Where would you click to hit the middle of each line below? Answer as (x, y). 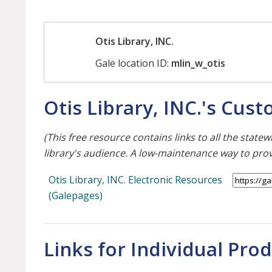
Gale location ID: (134, 63)
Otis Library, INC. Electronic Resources (135, 180)
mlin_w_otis (199, 63)
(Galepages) (76, 196)
